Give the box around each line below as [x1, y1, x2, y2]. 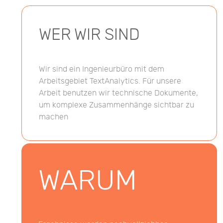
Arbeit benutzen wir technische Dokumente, [38, 89, 198, 99]
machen [38, 112, 68, 122]
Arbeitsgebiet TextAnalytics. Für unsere [38, 77, 181, 87]
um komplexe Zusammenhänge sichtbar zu [38, 101, 194, 111]
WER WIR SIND [38, 25, 140, 45]
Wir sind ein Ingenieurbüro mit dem [38, 65, 164, 75]
